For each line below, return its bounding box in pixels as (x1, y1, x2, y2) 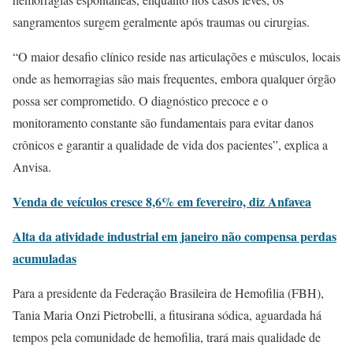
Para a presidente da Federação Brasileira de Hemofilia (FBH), (13, 284, 324, 301)
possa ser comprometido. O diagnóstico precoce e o (13, 91, 268, 109)
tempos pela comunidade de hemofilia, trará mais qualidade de (13, 328, 321, 345)
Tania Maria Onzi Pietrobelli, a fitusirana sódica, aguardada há (13, 306, 321, 323)
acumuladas (13, 248, 76, 267)
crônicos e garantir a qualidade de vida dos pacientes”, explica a (13, 136, 328, 153)
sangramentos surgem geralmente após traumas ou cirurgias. (13, 13, 310, 30)
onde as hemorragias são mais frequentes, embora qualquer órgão (13, 69, 336, 87)
